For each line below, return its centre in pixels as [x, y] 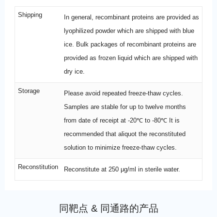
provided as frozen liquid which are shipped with [131, 58]
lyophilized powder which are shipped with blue [129, 31]
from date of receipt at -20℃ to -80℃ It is [122, 120]
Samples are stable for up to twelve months [125, 107]
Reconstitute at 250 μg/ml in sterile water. [122, 169]
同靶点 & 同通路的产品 [108, 208]
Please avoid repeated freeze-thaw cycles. [123, 93]
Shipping [30, 15]
